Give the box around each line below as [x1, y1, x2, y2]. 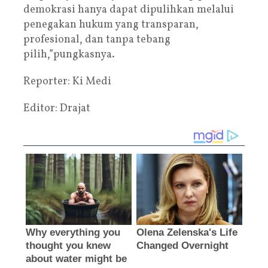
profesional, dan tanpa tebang [23, 32, 170, 47]
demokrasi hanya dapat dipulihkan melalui [23, 2, 234, 17]
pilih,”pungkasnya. [23, 47, 115, 62]
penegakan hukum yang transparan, [23, 17, 199, 32]
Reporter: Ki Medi [23, 74, 111, 89]
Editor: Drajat [23, 100, 90, 116]
